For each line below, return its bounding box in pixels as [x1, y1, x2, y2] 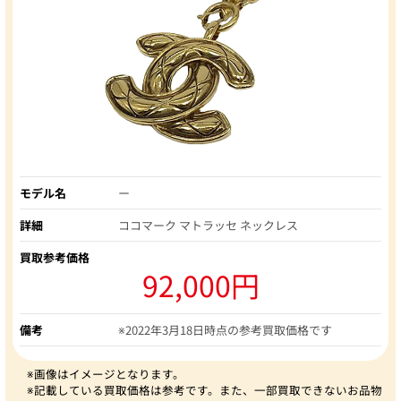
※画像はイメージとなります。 [27, 364, 184, 382]
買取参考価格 [20, 248, 90, 266]
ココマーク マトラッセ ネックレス [118, 216, 298, 234]
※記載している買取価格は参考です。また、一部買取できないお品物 [27, 380, 382, 398]
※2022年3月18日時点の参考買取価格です [118, 320, 332, 338]
